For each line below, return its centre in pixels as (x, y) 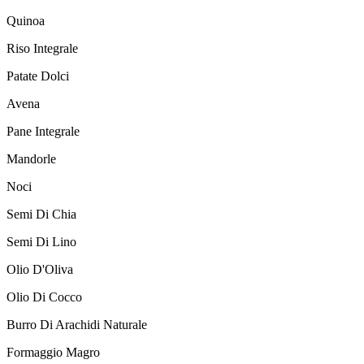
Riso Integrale (42, 49)
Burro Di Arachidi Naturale (77, 325)
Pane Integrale (43, 132)
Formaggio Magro (53, 353)
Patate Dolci (38, 76)
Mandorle (31, 159)
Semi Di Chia (41, 214)
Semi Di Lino (41, 242)
